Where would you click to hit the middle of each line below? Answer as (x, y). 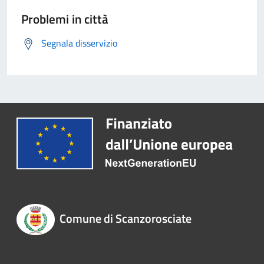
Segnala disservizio (79, 43)
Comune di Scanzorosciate (125, 219)
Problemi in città (65, 19)
